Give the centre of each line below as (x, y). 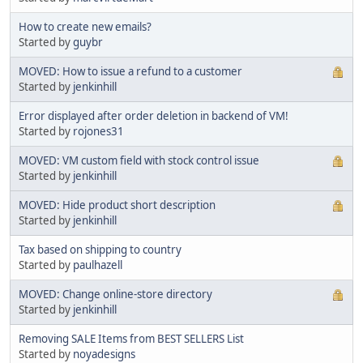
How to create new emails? (85, 26)
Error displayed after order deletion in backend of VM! (154, 115)
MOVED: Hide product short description (117, 205)
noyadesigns (104, 354)
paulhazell (98, 265)
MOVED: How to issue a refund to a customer (130, 71)
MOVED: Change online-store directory (115, 294)
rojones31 (98, 131)
